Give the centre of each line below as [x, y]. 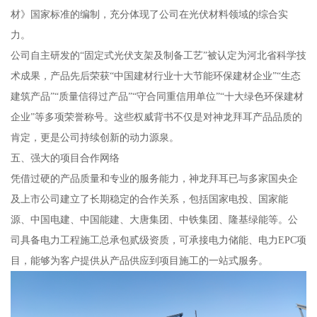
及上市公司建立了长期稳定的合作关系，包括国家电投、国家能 [149, 198]
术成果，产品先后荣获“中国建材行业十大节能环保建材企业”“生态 [155, 75]
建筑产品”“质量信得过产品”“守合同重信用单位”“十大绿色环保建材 [157, 96]
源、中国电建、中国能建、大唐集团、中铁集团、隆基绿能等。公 [154, 219]
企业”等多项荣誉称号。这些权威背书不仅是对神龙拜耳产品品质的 [156, 116]
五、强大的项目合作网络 [65, 157]
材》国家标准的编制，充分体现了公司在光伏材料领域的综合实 [149, 14]
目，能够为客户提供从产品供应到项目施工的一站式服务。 [139, 260]
